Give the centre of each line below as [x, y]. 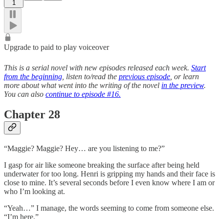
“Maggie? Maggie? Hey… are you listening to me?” [84, 149]
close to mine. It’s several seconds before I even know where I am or [109, 183]
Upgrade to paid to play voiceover [56, 47]
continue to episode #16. [83, 94]
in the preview [183, 85]
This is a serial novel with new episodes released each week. [98, 67]
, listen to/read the [90, 76]
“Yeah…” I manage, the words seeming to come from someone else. [109, 208]
